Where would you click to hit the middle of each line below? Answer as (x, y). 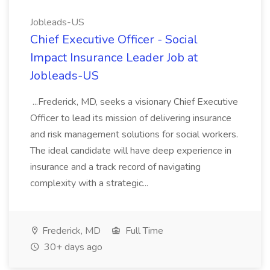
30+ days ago (72, 247)
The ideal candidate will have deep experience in (131, 151)
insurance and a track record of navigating (115, 167)
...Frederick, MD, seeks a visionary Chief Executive (134, 102)
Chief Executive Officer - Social (114, 39)
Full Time (143, 231)
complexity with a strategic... (90, 183)
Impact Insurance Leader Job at (114, 58)
